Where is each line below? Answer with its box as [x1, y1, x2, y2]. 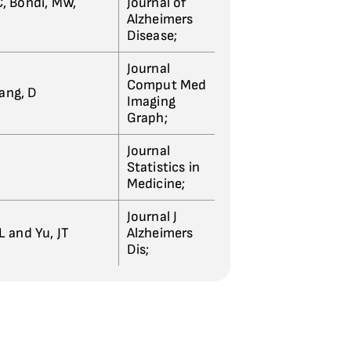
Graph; [126, 110, 168, 126]
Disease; [126, 27, 178, 44]
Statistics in [126, 159, 201, 175]
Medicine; [126, 175, 186, 192]
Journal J [126, 208, 178, 225]
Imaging [126, 93, 175, 110]
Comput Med [126, 77, 207, 93]
